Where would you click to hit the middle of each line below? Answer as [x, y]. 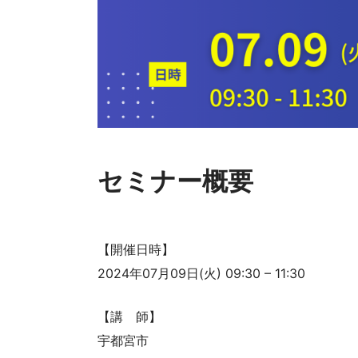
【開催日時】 [136, 250]
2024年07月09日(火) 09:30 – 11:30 [201, 274]
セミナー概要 [175, 181]
